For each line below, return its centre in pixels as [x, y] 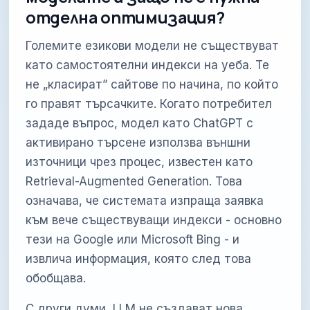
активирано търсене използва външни [138, 142]
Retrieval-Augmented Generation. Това [134, 181]
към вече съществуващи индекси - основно [154, 220]
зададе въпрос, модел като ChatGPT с [140, 123]
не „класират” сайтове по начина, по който [152, 84]
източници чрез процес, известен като [139, 162]
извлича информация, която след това [139, 258]
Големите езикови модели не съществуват [153, 45]
